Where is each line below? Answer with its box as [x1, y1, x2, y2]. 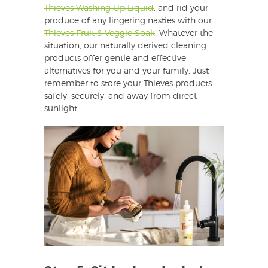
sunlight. [44, 105, 79, 114]
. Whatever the [155, 29, 213, 38]
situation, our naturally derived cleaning [44, 42, 206, 51]
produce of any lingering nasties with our [44, 17, 212, 26]
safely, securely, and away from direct [44, 92, 197, 101]
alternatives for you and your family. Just [44, 67, 209, 76]
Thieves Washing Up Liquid [44, 4, 154, 13]
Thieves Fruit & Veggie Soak [44, 29, 155, 38]
